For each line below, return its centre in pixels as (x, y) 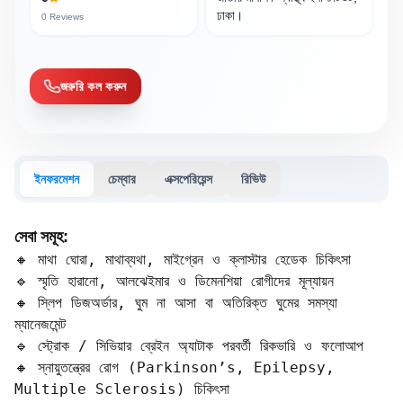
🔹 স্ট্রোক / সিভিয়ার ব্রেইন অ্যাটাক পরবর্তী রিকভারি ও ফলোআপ (189, 346)
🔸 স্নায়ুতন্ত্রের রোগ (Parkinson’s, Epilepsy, (175, 367)
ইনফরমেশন (57, 179)
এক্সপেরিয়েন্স (188, 179)
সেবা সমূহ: (41, 237)
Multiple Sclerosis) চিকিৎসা (122, 389)
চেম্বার (122, 179)
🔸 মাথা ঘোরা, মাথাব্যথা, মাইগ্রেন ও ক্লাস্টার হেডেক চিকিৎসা (183, 260)
